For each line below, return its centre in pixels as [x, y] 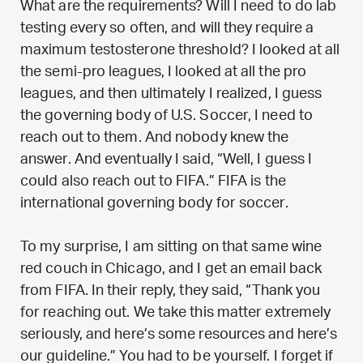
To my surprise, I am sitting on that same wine [171, 247]
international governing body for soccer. [154, 203]
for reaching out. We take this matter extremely [176, 312]
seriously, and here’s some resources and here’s [179, 334]
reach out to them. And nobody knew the [155, 137]
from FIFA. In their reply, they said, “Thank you [171, 290]
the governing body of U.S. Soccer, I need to [167, 115]
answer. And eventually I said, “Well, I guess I [167, 159]
